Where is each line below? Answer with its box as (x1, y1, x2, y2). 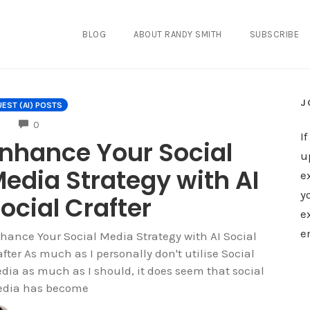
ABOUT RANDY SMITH (134, 28, 222, 39)
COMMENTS (38, 118, 88, 129)
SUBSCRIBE (249, 28, 300, 39)
